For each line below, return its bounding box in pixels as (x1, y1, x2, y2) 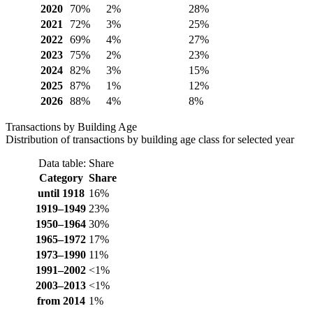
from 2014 (36, 294, 85, 307)
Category (38, 171, 83, 184)
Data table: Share (38, 156, 114, 169)
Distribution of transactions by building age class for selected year (6, 133, 294, 145)
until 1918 (37, 187, 85, 199)
